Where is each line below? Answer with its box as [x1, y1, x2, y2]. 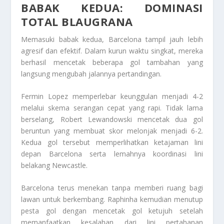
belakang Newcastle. [21, 160, 88, 170]
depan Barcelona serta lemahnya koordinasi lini [21, 148, 203, 158]
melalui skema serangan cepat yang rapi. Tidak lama [21, 102, 203, 112]
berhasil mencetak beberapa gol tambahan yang [21, 57, 203, 67]
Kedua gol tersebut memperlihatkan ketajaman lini [21, 137, 203, 147]
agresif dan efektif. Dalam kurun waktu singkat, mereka [21, 45, 203, 55]
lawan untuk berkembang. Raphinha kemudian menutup [21, 194, 203, 204]
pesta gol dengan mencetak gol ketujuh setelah [21, 206, 203, 216]
